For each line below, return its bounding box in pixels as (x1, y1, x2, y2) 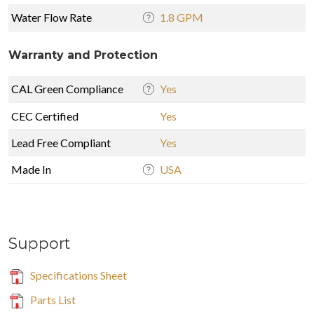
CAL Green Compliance (11, 81, 123, 95)
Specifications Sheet (28, 268, 127, 282)
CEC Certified (11, 109, 78, 123)
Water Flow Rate (11, 10, 92, 24)
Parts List (28, 292, 76, 306)
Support (8, 233, 70, 252)
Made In (11, 162, 51, 176)
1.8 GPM (160, 10, 203, 24)
